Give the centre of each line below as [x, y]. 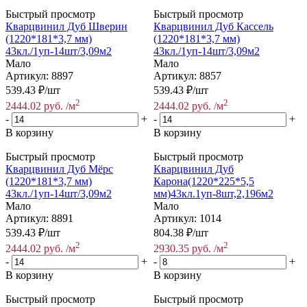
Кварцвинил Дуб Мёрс [59, 169]
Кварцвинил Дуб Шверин [66, 26]
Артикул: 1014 [187, 219]
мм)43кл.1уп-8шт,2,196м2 [213, 194]
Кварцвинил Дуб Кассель [213, 26]
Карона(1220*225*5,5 [204, 182]
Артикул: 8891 [39, 219]
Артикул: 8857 [187, 75]
